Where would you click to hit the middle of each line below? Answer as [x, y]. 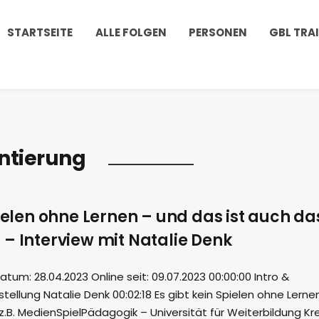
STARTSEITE [40, 32]
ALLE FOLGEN [131, 32]
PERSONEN [218, 32]
